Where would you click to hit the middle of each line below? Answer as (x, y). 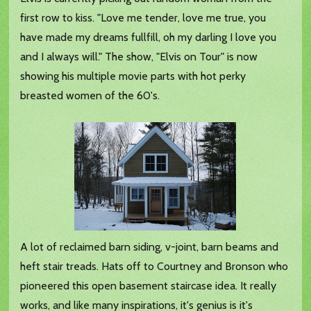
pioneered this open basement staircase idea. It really (149, 286)
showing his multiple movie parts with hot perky (133, 76)
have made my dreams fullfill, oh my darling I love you (149, 37)
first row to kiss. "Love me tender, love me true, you (143, 18)
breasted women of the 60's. (90, 96)
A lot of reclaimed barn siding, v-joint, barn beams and (150, 247)
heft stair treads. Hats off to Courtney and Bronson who (154, 267)
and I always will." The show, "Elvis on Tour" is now (139, 57)
